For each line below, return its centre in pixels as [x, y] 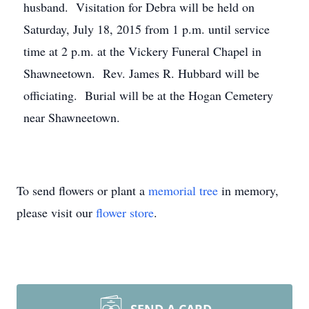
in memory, [248, 190]
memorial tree [183, 190]
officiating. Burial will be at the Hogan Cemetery [148, 95]
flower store [125, 212]
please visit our [56, 212]
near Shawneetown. [72, 117]
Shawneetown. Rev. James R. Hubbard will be [141, 73]
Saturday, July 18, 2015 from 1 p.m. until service [147, 29]
